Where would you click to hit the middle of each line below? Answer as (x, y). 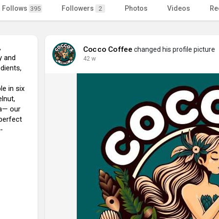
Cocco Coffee (108, 49)
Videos (179, 8)
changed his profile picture (174, 49)
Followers (78, 8)
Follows (15, 8)
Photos (136, 8)
